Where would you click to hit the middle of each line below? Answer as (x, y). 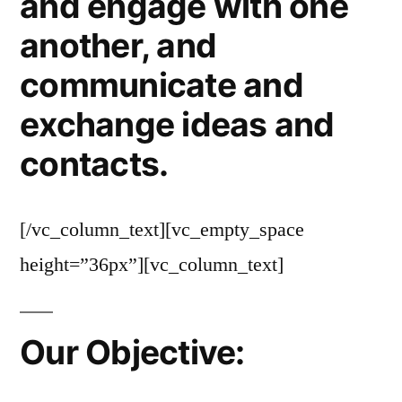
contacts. (94, 163)
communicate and (162, 84)
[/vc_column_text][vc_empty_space (162, 229)
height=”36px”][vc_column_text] (152, 264)
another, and (118, 45)
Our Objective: (132, 352)
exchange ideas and (177, 124)
